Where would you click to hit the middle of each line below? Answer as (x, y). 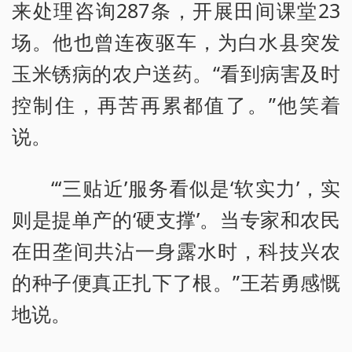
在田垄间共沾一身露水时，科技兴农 (176, 251)
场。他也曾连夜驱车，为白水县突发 (176, 42)
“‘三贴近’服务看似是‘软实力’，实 (196, 188)
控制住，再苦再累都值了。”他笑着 (176, 105)
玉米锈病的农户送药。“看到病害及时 (176, 73)
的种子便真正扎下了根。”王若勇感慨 (176, 282)
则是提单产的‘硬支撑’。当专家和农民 (176, 219)
